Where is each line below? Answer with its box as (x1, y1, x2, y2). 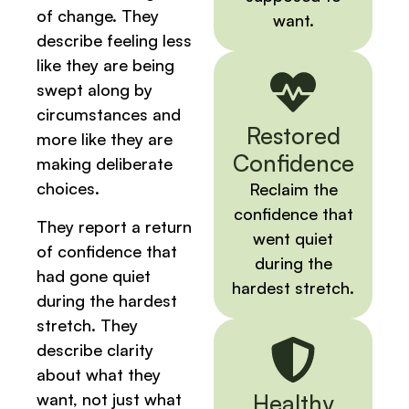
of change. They (37, 5, 159, 26)
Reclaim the (248, 179, 338, 200)
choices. (37, 178, 100, 199)
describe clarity (37, 339, 153, 360)
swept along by (37, 79, 152, 100)
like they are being (37, 55, 174, 76)
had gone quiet (37, 265, 151, 286)
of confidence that (37, 240, 177, 261)
